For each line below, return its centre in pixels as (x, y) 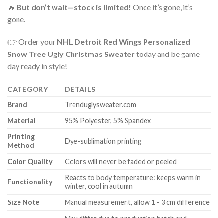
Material (21, 121)
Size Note (23, 202)
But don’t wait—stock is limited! (74, 7)
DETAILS (80, 90)
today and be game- (169, 54)
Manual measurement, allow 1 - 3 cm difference (137, 202)
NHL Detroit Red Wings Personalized (124, 42)
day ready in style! (37, 66)
